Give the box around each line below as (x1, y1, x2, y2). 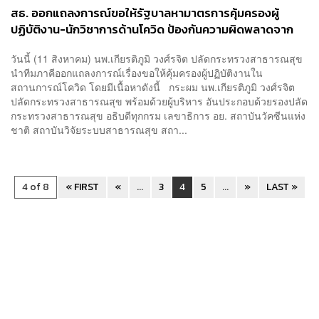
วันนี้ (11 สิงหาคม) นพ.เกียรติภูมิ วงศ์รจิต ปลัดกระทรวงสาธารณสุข (11, 51, 303, 66)
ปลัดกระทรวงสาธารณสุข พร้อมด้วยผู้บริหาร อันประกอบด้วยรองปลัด (11, 94, 308, 109)
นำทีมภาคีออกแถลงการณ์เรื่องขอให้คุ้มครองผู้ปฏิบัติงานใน (11, 66, 263, 80)
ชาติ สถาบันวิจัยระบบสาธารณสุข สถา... (11, 122, 187, 137)
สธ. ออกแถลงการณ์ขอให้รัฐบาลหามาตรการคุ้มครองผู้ (11, 4, 279, 22)
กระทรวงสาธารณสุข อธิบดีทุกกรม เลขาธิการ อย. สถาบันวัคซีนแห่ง (11, 108, 305, 123)
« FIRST (66, 179, 99, 195)
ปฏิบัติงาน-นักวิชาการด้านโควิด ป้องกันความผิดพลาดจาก (11, 20, 293, 38)
